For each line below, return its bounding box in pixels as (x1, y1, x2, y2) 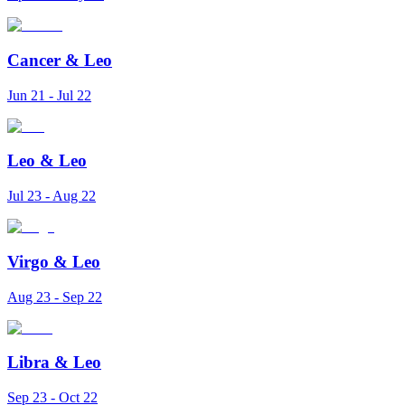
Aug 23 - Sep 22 (7, 288, 102, 305)
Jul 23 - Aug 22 (7, 188, 96, 204)
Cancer (7, 50, 61, 70)
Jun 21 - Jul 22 (7, 87, 91, 103)
